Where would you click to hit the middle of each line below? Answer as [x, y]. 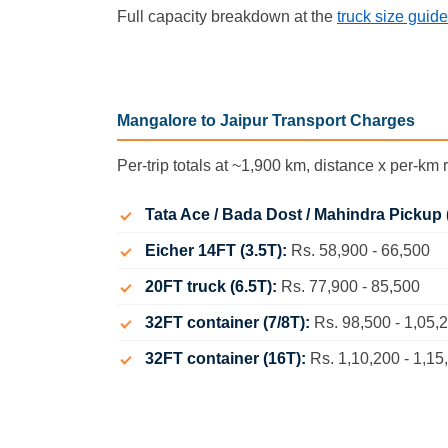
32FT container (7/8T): [229, 323]
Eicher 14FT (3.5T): [218, 251]
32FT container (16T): [227, 359]
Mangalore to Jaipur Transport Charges [266, 121]
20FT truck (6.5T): [213, 287]
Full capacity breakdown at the [227, 16]
